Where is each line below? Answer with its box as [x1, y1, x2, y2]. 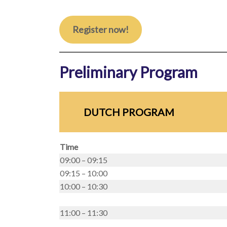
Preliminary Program [59, 63, 198, 81]
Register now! [72, 24, 129, 35]
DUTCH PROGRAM [83, 106, 174, 118]
